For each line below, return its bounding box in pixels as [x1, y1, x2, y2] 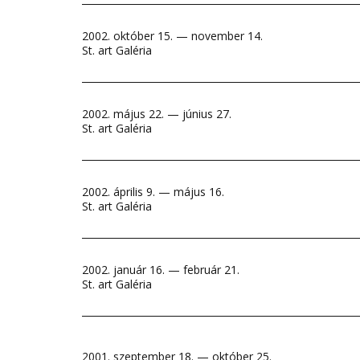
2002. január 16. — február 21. [82, 262, 239, 277]
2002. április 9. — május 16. [82, 184, 224, 199]
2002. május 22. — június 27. [82, 106, 231, 121]
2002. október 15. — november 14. [82, 28, 263, 43]
